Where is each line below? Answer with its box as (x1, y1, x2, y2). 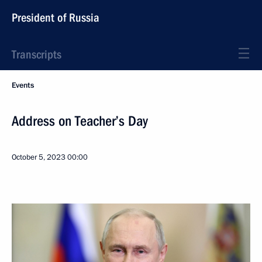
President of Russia (12, 11, 99, 25)
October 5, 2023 (12, 152, 65, 163)
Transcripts (12, 47, 61, 61)
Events (12, 80, 34, 91)
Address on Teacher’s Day (12, 113, 148, 129)
